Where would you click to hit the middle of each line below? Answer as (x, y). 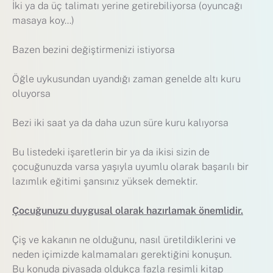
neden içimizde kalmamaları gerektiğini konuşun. (122, 255)
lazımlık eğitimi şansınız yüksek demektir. (105, 182)
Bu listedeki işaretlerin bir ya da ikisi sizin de (111, 152)
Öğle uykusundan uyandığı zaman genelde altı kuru (126, 79)
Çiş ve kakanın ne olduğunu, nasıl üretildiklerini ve (124, 240)
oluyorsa (31, 94)
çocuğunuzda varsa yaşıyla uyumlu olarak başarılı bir (130, 167)
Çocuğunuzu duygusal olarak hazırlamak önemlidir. (128, 211)
